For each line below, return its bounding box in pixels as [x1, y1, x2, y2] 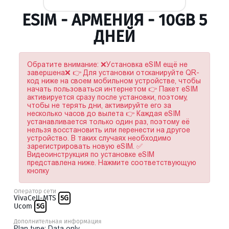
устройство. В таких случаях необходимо [27, 134, 171, 142]
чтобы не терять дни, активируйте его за [27, 101, 171, 109]
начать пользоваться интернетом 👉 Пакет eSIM [27, 85, 198, 93]
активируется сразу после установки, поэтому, [27, 93, 188, 101]
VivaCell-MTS [14, 194, 58, 202]
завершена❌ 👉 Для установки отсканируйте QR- [27, 68, 199, 77]
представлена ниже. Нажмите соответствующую [27, 158, 196, 167]
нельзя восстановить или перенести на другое [27, 126, 190, 134]
